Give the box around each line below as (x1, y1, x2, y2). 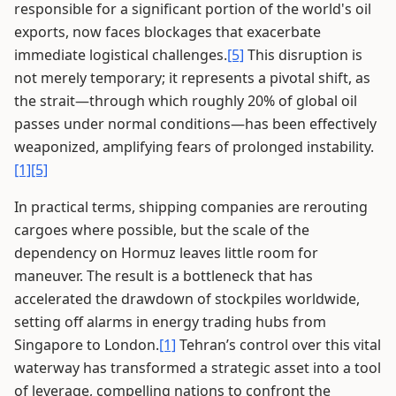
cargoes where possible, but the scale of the (14, 220, 309, 240)
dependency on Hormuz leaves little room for (14, 243, 318, 263)
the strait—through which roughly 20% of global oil (14, 91, 357, 110)
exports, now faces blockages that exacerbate (14, 22, 321, 42)
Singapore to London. (14, 335, 159, 354)
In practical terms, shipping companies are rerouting (14, 197, 368, 217)
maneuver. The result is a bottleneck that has (14, 266, 313, 286)
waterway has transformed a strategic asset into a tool (14, 358, 381, 377)
